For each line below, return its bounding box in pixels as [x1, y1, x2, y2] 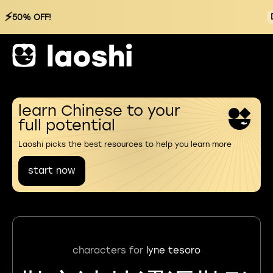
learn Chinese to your [18, 102, 180, 119]
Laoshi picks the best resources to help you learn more [18, 140, 232, 149]
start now [28, 165, 76, 176]
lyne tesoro [146, 245, 200, 256]
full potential [18, 116, 115, 134]
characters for [73, 245, 146, 256]
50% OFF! [12, 12, 51, 22]
